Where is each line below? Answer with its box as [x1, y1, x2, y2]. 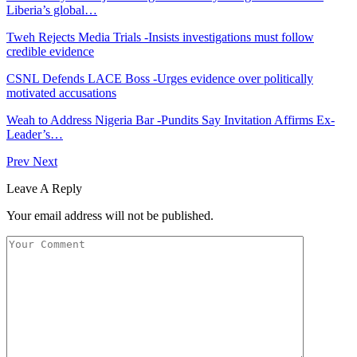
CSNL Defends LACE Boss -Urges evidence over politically [6, 71, 313, 85]
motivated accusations [6, 85, 116, 100]
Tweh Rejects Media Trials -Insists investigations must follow [6, 29, 314, 44]
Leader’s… [6, 127, 63, 141]
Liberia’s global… [6, 2, 97, 17]
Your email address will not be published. [6, 208, 214, 222]
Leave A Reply [6, 181, 82, 195]
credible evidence [6, 44, 94, 58]
